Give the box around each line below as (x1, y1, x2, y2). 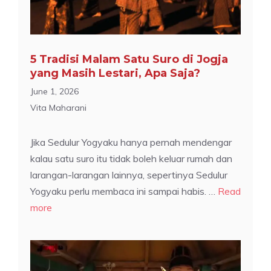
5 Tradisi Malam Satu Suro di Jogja (30, 52, 228, 66)
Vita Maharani (30, 102, 87, 113)
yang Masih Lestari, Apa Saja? (30, 66, 200, 80)
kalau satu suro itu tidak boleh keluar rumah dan (30, 152, 232, 165)
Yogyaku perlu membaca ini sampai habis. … (30, 184, 218, 197)
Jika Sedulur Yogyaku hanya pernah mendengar (30, 135, 232, 148)
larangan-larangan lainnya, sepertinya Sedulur (30, 168, 227, 181)
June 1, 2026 (30, 85, 79, 97)
